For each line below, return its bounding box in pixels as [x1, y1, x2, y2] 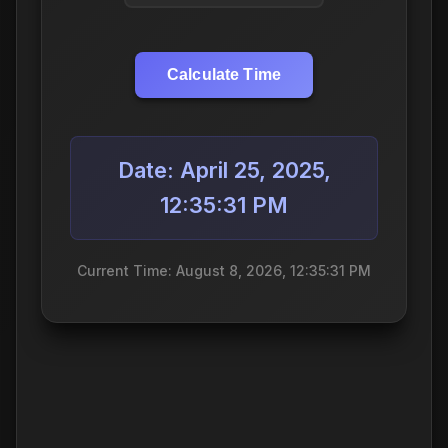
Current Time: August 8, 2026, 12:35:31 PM [77, 261, 371, 279]
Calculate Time [166, 65, 282, 83]
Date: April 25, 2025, [117, 156, 331, 183]
